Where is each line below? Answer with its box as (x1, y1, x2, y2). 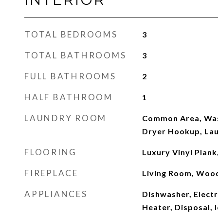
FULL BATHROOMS (24, 71, 116, 81)
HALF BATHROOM (24, 92, 113, 102)
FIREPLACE (24, 168, 78, 178)
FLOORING (24, 147, 77, 157)
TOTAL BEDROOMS (24, 29, 118, 39)
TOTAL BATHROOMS (24, 50, 127, 60)
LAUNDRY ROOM (24, 113, 107, 123)
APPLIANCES (24, 189, 88, 199)
